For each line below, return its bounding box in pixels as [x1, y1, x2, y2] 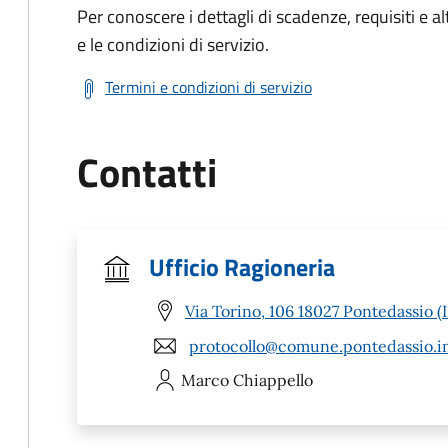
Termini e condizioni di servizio [105, 75, 312, 99]
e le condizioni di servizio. [77, 31, 269, 58]
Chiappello [233, 370, 313, 390]
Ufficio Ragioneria [149, 249, 335, 285]
